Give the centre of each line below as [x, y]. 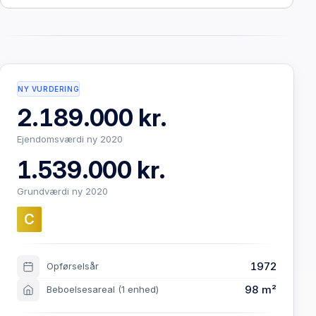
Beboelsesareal [82, 290]
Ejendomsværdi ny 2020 [70, 139]
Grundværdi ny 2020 [62, 192]
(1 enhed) [138, 290]
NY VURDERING [49, 89]
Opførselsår [73, 266]
